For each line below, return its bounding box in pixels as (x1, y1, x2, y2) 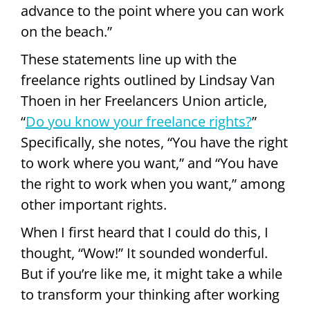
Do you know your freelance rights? (26, 112, 252, 131)
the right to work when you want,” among (21, 174, 285, 194)
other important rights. (21, 195, 167, 215)
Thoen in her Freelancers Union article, (21, 91, 267, 111)
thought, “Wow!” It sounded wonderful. (21, 244, 268, 263)
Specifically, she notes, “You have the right (21, 133, 288, 152)
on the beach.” (21, 22, 112, 42)
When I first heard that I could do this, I (21, 223, 268, 242)
